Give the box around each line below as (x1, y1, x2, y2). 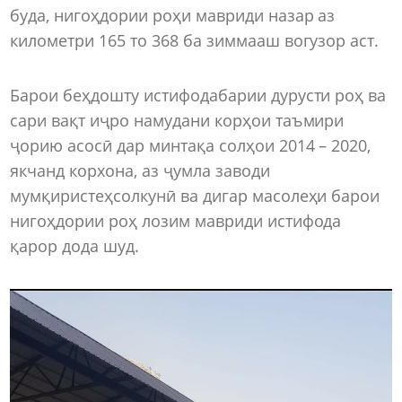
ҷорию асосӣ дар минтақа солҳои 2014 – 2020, (10, 135, 371, 157)
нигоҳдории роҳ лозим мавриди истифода (10, 210, 342, 232)
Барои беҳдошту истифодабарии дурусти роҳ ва (10, 84, 387, 107)
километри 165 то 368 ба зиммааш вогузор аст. (10, 29, 389, 51)
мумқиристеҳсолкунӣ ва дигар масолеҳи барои (10, 185, 380, 207)
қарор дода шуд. (10, 235, 139, 258)
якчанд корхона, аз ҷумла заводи (10, 160, 270, 182)
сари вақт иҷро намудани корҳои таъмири (10, 109, 345, 132)
